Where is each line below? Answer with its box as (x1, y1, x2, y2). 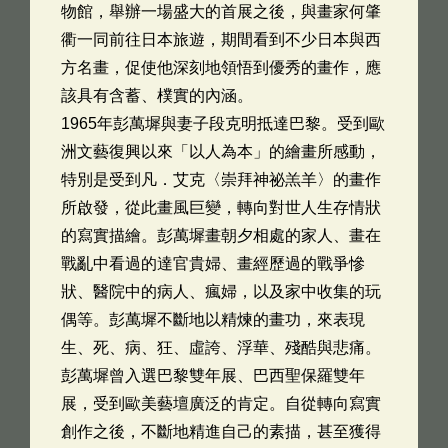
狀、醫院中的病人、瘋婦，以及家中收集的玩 (61, 283, 381, 300)
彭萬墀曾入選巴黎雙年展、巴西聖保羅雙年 (61, 367, 365, 384)
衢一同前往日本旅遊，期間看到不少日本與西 (61, 31, 381, 48)
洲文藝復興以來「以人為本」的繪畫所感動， (61, 143, 381, 160)
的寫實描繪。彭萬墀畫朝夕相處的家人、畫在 (61, 227, 381, 244)
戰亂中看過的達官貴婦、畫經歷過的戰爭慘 (61, 255, 365, 272)
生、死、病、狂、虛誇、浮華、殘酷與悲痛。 (61, 339, 381, 356)
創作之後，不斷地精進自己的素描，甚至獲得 (61, 423, 381, 440)
